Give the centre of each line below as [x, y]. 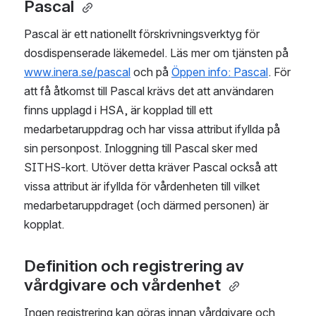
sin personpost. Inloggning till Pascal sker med [141, 148]
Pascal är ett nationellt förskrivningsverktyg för [142, 34]
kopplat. [45, 225]
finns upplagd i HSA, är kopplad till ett [118, 110]
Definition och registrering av [134, 266]
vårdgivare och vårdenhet [124, 285]
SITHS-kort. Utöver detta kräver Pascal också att [151, 168]
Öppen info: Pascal [220, 72]
